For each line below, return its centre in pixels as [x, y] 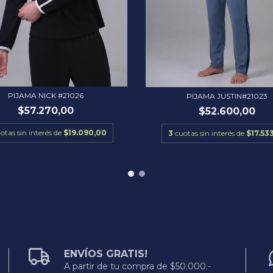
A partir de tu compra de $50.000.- [138, 266]
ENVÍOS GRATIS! [106, 253]
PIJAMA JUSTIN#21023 [227, 96]
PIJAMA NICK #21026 [46, 95]
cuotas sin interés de [211, 133]
